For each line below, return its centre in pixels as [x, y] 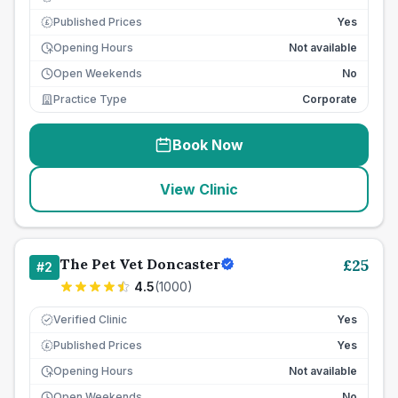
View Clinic [199, 189]
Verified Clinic [90, 319]
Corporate [330, 99]
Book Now [208, 145]
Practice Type [90, 99]
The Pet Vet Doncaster [140, 264]
